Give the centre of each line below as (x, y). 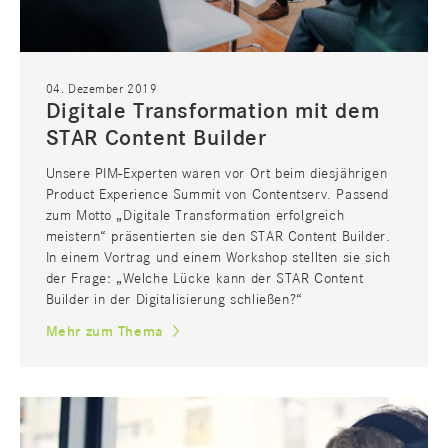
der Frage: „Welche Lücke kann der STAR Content (204, 278)
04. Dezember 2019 (101, 89)
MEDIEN (165, 420)
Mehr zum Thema (104, 331)
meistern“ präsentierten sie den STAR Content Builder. (218, 236)
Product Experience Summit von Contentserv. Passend (217, 194)
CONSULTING (82, 420)
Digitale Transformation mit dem (212, 111)
